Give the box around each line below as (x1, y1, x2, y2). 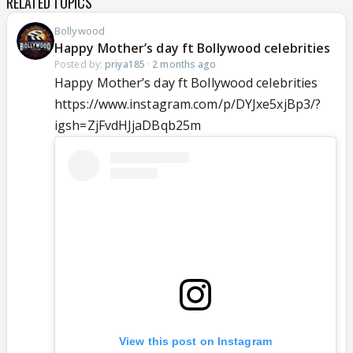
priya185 (105, 58, 145, 72)
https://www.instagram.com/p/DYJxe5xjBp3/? (54, 95, 321, 113)
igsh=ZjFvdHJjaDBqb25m (54, 117, 202, 135)
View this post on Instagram (119, 334, 272, 347)
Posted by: (54, 58, 106, 72)
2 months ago (152, 58, 217, 72)
